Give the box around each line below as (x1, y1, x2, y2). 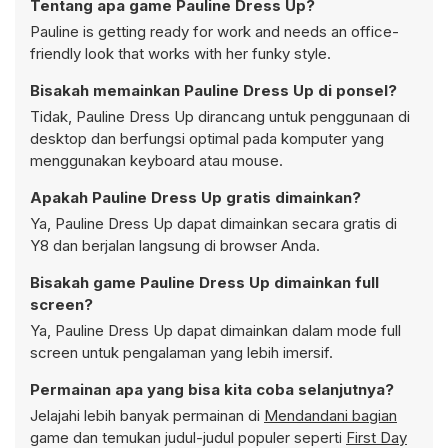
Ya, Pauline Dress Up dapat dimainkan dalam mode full (30, 321, 401, 340)
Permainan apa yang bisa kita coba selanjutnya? (30, 380, 394, 399)
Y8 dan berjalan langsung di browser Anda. (30, 236, 320, 255)
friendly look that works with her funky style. (30, 44, 331, 63)
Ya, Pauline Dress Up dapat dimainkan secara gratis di (30, 214, 397, 233)
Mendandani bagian (264, 406, 397, 425)
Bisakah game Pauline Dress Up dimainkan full (30, 273, 379, 292)
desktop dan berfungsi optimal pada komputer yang (30, 129, 384, 148)
